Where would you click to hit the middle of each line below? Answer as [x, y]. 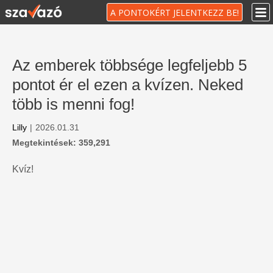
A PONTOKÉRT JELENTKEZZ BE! [175, 12]
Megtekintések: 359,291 [61, 143]
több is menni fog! [73, 104]
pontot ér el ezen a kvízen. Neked [128, 85]
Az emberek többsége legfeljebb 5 [129, 65]
